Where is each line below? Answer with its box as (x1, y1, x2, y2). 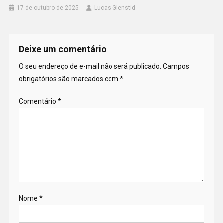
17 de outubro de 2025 (17, 4, 79, 12)
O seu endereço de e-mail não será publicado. (18, 62, 161, 71)
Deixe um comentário (18, 44, 107, 55)
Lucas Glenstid (94, 4, 136, 12)
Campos (162, 62, 189, 71)
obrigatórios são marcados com (18, 75, 120, 83)
